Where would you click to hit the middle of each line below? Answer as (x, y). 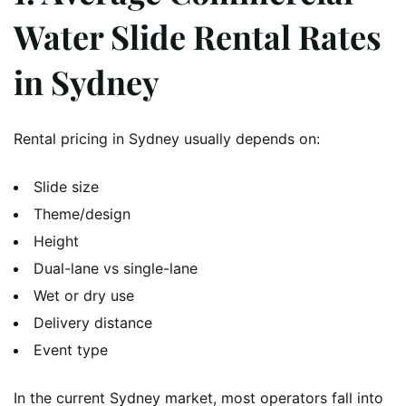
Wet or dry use (84, 296)
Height (56, 242)
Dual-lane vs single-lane (116, 269)
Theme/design (82, 214)
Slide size (66, 187)
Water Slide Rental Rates (198, 37)
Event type (71, 350)
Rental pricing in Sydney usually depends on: (167, 139)
